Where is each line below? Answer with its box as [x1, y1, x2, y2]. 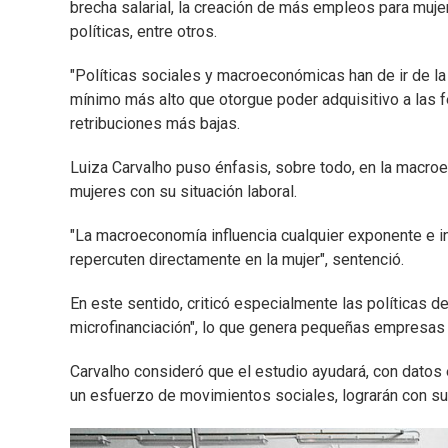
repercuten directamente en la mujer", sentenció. [70, 250, 404, 270]
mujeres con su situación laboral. [70, 182, 297, 202]
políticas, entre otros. [70, 22, 217, 42]
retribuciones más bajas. [70, 114, 240, 134]
